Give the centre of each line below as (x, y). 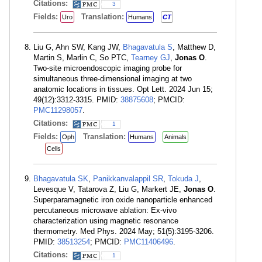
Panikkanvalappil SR (128, 179)
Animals (175, 137)
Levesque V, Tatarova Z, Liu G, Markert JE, (108, 189)
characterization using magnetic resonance (106, 221)
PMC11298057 (58, 110)
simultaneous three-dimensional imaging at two (113, 79)
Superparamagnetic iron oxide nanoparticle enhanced (123, 200)
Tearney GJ (151, 58)
